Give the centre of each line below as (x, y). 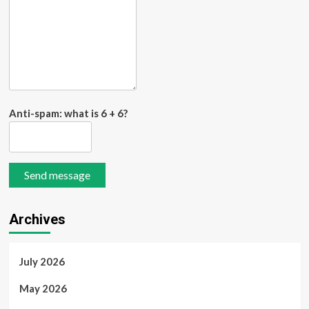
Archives (37, 219)
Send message (57, 175)
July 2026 (42, 261)
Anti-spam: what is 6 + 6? (68, 113)
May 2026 (43, 288)
